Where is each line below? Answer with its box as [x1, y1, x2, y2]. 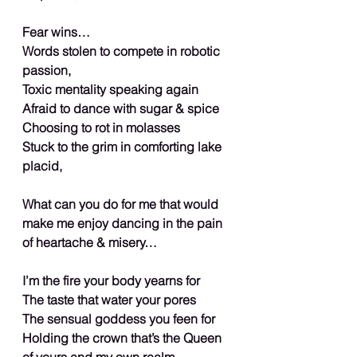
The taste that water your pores [22, 291, 196, 308]
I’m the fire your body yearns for [22, 272, 200, 288]
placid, [22, 157, 62, 174]
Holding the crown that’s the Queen [22, 329, 225, 346]
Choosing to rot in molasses [22, 119, 180, 135]
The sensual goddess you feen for [22, 310, 215, 327]
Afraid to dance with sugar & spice [22, 100, 219, 116]
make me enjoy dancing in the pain [22, 214, 226, 231]
